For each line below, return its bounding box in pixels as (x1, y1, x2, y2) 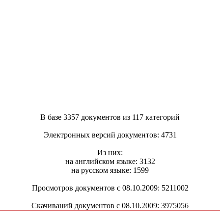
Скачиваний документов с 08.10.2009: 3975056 (31, 201, 189, 210)
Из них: (97, 148, 123, 157)
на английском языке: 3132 (65, 157, 155, 165)
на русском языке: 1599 (71, 165, 149, 174)
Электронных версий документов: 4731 (43, 130, 177, 139)
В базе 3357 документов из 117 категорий (40, 112, 180, 121)
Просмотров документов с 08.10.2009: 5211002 (31, 183, 189, 192)
